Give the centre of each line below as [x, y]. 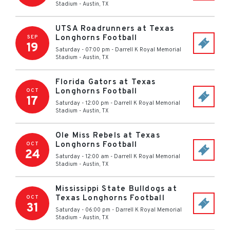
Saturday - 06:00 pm [83, 210]
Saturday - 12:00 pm [82, 103]
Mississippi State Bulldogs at [116, 189]
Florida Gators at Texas [106, 82]
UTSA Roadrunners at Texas [115, 29]
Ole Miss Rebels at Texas [108, 136]
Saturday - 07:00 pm [83, 50]
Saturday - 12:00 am [82, 157]
